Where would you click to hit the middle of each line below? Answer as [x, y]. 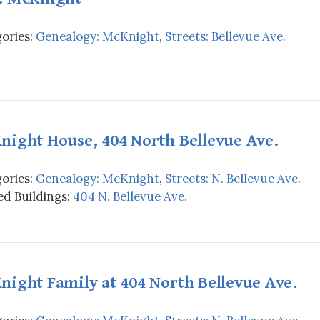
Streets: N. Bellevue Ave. [233, 178]
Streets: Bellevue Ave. [225, 36]
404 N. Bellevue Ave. [130, 196]
